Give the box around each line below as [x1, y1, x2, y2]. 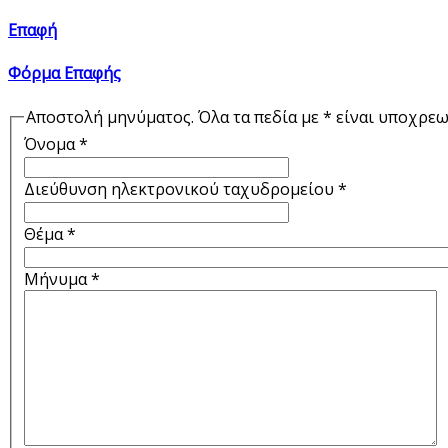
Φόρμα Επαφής [8, 62, 121, 85]
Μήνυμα [24, 268, 87, 291]
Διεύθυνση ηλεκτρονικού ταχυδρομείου [24, 178, 334, 201]
